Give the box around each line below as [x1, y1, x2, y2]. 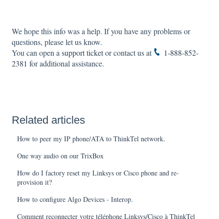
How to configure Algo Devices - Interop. [17, 195, 133, 204]
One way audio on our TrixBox [17, 151, 104, 161]
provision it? [17, 177, 52, 187]
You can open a [12, 47, 62, 58]
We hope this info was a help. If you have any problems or [12, 25, 190, 36]
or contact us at [103, 47, 152, 58]
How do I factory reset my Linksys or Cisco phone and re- [17, 168, 179, 178]
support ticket [62, 47, 103, 58]
